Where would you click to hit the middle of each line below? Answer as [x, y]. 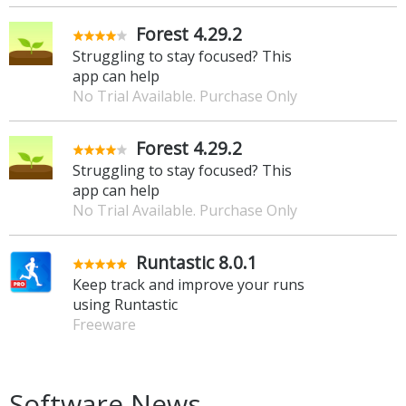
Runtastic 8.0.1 [197, 263]
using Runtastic [125, 305]
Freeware [104, 325]
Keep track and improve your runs [188, 285]
